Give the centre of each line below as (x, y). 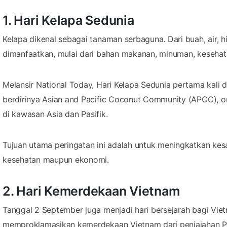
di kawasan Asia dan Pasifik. (55, 114)
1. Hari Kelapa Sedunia (68, 20)
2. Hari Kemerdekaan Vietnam (91, 191)
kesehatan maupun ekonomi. (56, 159)
